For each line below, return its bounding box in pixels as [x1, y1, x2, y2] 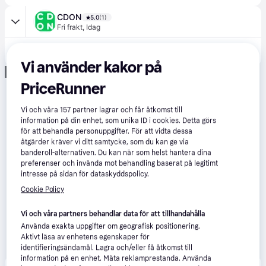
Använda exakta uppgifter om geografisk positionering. [21, 222, 201, 231]
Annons [7, 66, 36, 77]
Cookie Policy [21, 185, 64, 194]
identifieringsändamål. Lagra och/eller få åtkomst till [21, 243, 193, 252]
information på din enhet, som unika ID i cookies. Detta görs [21, 116, 217, 125]
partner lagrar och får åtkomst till [71, 106, 183, 115]
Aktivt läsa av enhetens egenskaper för [21, 233, 150, 242]
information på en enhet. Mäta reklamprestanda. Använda [21, 254, 212, 263]
